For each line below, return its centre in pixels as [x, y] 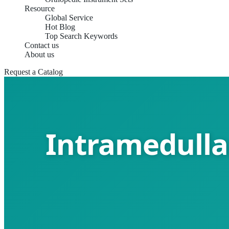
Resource [40, 8]
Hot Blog [60, 27]
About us [39, 54]
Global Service [69, 18]
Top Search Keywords [81, 36]
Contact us [42, 45]
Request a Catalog [33, 72]
